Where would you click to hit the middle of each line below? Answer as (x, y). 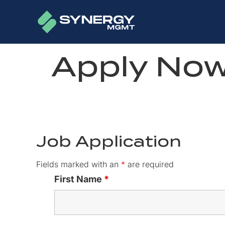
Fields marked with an (79, 164)
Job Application (109, 141)
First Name (79, 179)
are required (149, 164)
